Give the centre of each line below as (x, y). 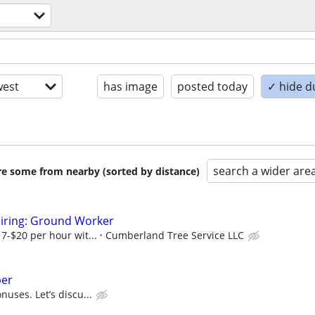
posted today (212, 86)
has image (130, 86)
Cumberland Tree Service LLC (175, 235)
